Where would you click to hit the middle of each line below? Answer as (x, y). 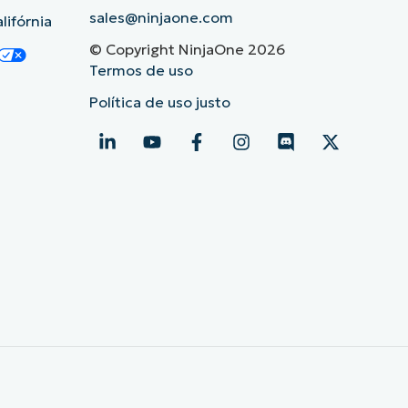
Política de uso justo (159, 102)
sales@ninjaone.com (161, 18)
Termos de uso (141, 71)
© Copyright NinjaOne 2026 (187, 50)
